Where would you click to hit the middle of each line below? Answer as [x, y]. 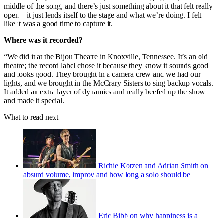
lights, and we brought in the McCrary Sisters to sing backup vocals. [109, 83]
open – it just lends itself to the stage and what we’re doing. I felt [103, 15]
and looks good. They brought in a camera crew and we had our [102, 74]
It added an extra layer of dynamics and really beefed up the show [105, 92]
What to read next [31, 117]
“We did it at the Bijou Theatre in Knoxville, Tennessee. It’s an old [106, 57]
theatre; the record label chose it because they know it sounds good [106, 66]
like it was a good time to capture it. [58, 24]
